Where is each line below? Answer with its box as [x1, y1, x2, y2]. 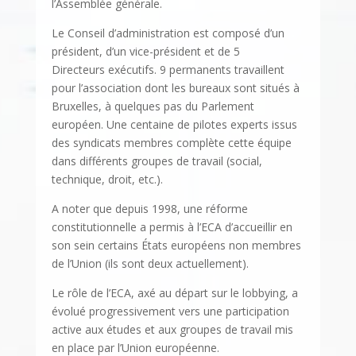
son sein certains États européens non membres [51, 238, 301, 253]
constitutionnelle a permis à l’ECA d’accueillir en [51, 219, 292, 235]
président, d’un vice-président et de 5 [51, 44, 240, 60]
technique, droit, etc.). [51, 172, 163, 188]
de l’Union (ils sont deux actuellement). [51, 256, 249, 272]
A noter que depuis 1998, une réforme [51, 201, 248, 217]
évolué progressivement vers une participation [51, 304, 289, 319]
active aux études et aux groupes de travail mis [51, 322, 293, 338]
